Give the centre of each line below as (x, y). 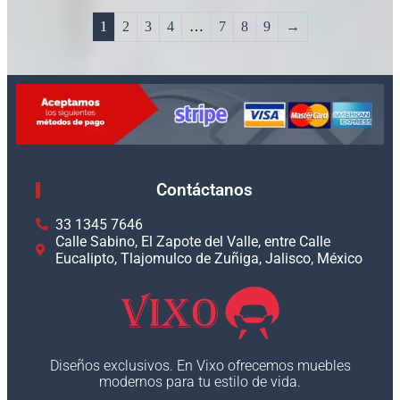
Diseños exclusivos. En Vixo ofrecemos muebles (200, 366)
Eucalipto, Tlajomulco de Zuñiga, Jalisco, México (209, 258)
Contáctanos (204, 190)
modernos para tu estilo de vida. (200, 382)
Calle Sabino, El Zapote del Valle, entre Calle (193, 241)
